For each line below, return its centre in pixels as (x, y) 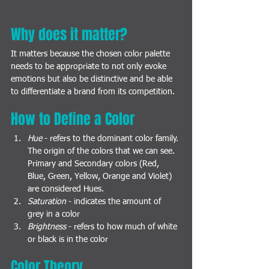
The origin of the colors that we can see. (102, 152)
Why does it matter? (71, 35)
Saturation (47, 202)
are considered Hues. (66, 189)
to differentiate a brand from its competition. (94, 92)
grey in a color (54, 215)
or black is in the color (68, 240)
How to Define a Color (73, 119)
